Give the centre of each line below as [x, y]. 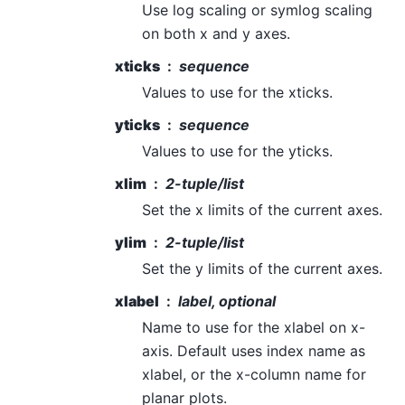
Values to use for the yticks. [237, 151]
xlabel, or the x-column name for [254, 375]
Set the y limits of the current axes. [262, 269]
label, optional [227, 301]
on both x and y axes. [216, 34]
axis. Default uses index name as [254, 351]
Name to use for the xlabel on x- [254, 328]
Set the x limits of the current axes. [262, 210]
